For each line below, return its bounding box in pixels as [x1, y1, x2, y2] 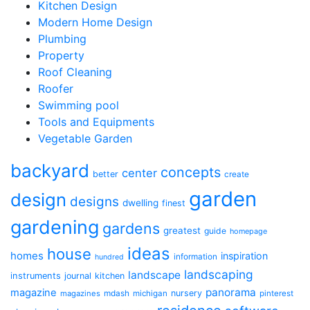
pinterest [259, 289, 293, 298]
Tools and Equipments [38, 115, 154, 129]
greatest [163, 225, 201, 236]
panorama [206, 286, 256, 299]
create [224, 169, 249, 179]
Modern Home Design [38, 15, 152, 29]
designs [70, 194, 119, 210]
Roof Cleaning [38, 65, 112, 79]
